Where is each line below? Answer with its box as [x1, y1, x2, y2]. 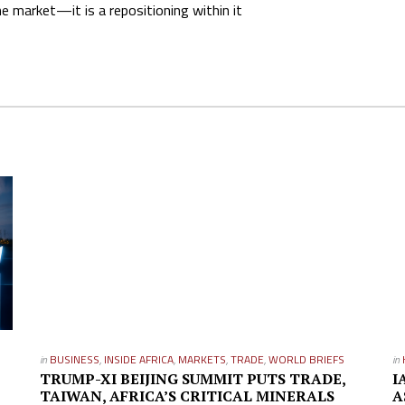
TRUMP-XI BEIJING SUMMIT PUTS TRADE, [39, 369, 345, 389]
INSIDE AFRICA [103, 351, 174, 368]
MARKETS [177, 351, 226, 368]
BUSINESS [49, 351, 99, 368]
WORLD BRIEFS [268, 351, 344, 368]
